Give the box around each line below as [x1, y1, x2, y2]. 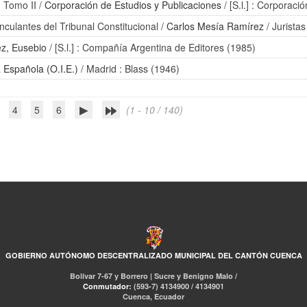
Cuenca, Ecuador [123, 291, 184, 302]
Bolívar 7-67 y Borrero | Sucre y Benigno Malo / [70, 271, 237, 281]
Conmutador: [83, 281, 134, 291]
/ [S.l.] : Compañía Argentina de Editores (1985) [47, 40, 256, 54]
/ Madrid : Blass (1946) [78, 62, 180, 75]
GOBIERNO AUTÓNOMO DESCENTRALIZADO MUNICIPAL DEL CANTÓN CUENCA [5, 250, 302, 260]
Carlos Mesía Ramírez [167, 19, 265, 33]
